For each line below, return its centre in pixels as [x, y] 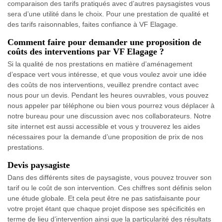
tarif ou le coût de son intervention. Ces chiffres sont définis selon [110, 188]
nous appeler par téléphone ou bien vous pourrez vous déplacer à [111, 106]
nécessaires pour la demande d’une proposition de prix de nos [105, 137]
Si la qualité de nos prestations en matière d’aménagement [100, 64]
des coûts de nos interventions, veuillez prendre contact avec [103, 85]
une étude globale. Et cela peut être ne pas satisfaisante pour [104, 198]
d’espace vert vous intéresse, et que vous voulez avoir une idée [107, 75]
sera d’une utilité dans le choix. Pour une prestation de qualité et [108, 14]
